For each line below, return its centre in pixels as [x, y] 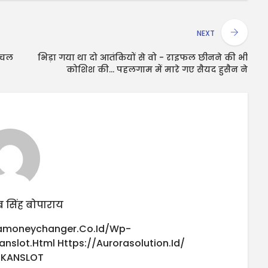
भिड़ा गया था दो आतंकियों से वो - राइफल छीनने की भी [143, 58]
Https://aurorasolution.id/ [121, 243]
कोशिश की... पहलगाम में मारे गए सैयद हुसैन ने [157, 70]
